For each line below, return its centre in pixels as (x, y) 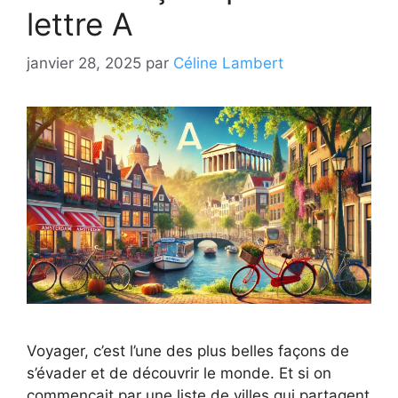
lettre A (80, 24)
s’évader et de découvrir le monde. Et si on (179, 374)
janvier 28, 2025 (84, 64)
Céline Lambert (228, 64)
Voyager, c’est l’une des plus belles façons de (188, 351)
